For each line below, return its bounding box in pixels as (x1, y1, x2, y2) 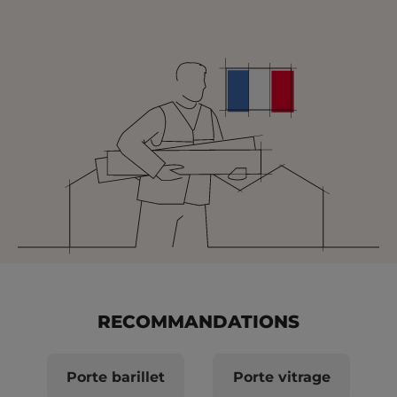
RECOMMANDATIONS (97, 311, 300, 332)
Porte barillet (66, 368, 165, 385)
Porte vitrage (232, 368, 331, 385)
